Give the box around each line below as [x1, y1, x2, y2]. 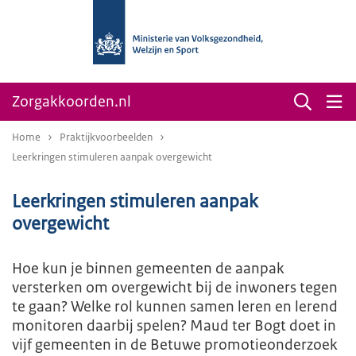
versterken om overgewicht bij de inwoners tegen [12, 278, 338, 297]
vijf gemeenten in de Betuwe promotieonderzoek [12, 335, 338, 354]
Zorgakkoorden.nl [12, 92, 131, 111]
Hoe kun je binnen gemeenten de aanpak [12, 259, 284, 278]
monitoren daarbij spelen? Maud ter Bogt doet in [12, 316, 336, 335]
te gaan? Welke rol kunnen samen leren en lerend [12, 297, 338, 316]
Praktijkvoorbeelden [60, 130, 153, 144]
